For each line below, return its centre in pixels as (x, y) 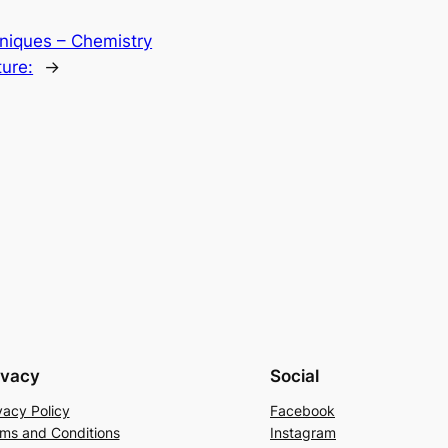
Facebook (302, 411)
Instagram (303, 433)
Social (294, 376)
